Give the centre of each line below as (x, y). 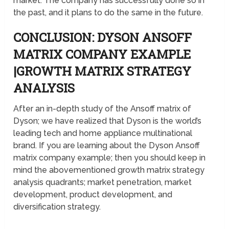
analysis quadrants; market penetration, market (103, 182)
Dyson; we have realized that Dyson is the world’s (108, 121)
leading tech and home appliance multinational (103, 133)
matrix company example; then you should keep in (110, 157)
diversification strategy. (57, 207)
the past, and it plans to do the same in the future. (108, 12)
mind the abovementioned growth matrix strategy (109, 170)
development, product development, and (93, 194)
